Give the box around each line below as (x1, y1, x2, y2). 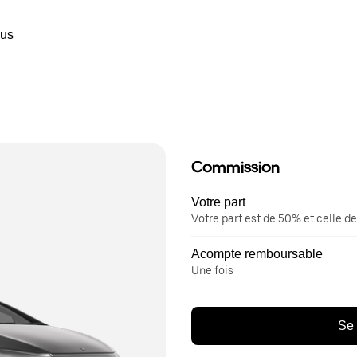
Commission (191, 158, 280, 177)
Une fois (191, 264, 233, 277)
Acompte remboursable (191, 247, 323, 261)
